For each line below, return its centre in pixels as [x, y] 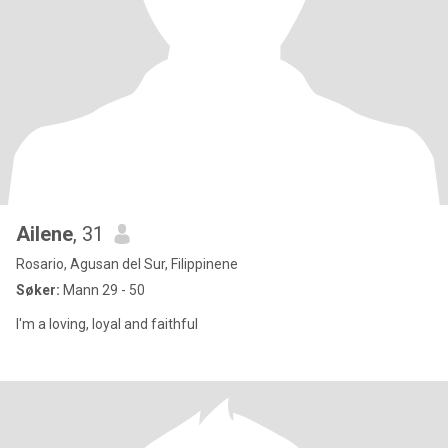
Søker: [38, 290]
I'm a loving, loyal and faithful [107, 324]
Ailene [44, 234]
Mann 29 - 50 [102, 290]
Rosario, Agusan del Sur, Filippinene [127, 264]
